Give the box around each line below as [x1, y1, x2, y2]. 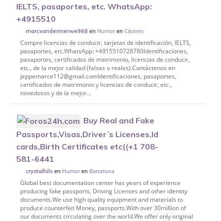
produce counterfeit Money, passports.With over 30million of [20, 204, 186, 212]
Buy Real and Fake [83, 115, 155, 125]
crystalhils [26, 168, 53, 175]
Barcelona [89, 167, 115, 175]
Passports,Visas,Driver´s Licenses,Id [16, 129, 159, 140]
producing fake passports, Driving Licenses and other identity [20, 187, 187, 195]
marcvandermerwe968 [26, 27, 88, 35]
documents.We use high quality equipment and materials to [20, 195, 183, 204]
